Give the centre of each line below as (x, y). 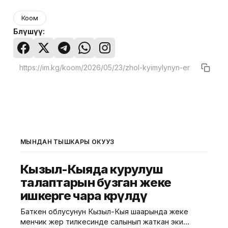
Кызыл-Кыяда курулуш (92, 169)
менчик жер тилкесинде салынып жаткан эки (102, 222)
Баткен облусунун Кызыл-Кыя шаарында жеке (104, 211)
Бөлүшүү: (29, 31)
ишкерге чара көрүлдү (84, 196)
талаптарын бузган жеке (96, 182)
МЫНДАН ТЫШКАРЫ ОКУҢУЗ (67, 142)
